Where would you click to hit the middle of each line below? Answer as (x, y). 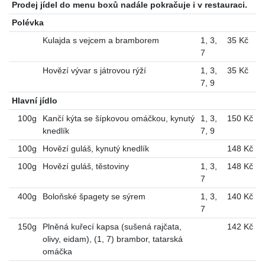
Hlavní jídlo (34, 100)
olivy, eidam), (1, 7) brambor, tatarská (112, 239)
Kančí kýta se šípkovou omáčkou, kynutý (118, 118)
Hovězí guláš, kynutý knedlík (96, 148)
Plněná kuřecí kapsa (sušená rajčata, (112, 226)
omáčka (57, 251)
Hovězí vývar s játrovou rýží (94, 70)
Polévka (28, 22)
